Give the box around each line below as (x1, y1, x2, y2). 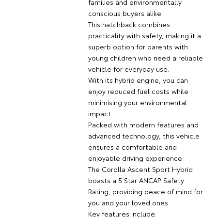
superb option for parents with (88, 41, 188, 51)
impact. (88, 108, 112, 118)
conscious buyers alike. (88, 8, 163, 18)
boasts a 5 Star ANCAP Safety (88, 175, 184, 185)
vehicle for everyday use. (88, 63, 169, 74)
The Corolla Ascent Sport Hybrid (88, 164, 193, 174)
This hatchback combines (88, 19, 170, 29)
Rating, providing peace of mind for (88, 186, 203, 196)
